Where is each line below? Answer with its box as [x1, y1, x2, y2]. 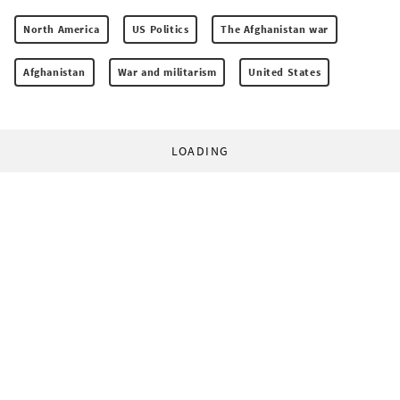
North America [23, 22, 100, 37]
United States [248, 65, 321, 79]
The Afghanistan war [221, 22, 329, 37]
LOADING [171, 143, 229, 160]
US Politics [131, 22, 189, 37]
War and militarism [117, 65, 217, 79]
